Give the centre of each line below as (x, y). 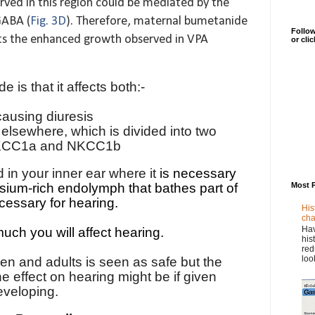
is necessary (198, 174)
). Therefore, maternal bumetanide (157, 22)
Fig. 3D (48, 22)
